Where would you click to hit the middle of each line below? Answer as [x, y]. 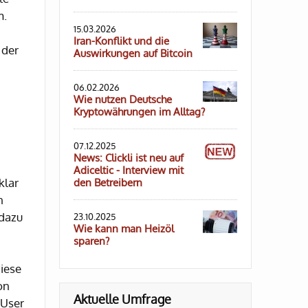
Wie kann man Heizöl [124, 229]
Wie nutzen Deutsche [123, 100]
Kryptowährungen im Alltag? [139, 112]
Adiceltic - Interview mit [129, 170]
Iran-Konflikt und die [121, 41]
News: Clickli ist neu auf [129, 158]
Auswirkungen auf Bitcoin [133, 54]
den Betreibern [108, 183]
